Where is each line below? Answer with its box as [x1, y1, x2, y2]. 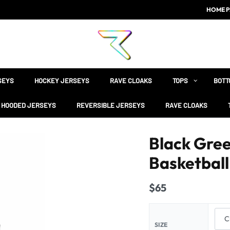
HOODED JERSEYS [1, 101, 56, 109]
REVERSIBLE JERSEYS [76, 101, 145, 109]
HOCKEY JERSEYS [34, 76, 89, 85]
